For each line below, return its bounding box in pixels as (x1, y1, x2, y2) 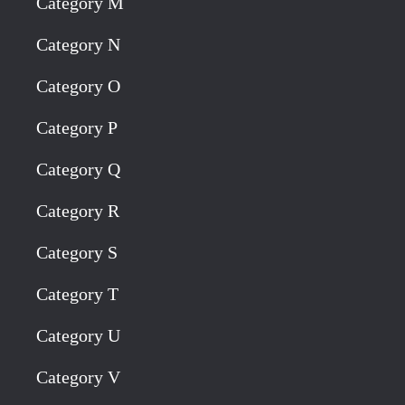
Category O (36, 76, 120, 97)
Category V (36, 367, 120, 388)
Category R (36, 201, 119, 221)
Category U (36, 325, 120, 346)
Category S (36, 242, 118, 263)
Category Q (36, 159, 120, 180)
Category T (36, 284, 118, 305)
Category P (36, 118, 118, 138)
